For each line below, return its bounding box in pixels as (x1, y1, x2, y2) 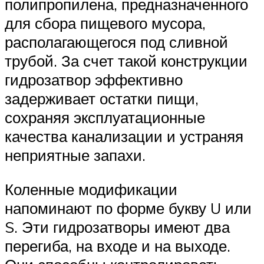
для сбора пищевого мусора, (5, 14, 206, 33)
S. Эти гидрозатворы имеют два (5, 217, 230, 237)
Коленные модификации (5, 180, 177, 199)
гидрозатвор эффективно (5, 70, 183, 90)
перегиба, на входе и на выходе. (5, 236, 230, 256)
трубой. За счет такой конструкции (5, 51, 247, 71)
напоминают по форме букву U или (5, 199, 252, 218)
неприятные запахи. (5, 146, 146, 165)
